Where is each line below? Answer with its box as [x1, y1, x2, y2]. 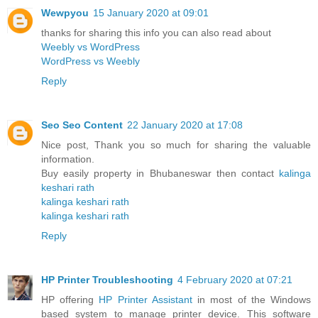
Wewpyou [41, 7, 89, 19]
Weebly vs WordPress [41, 41, 140, 53]
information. [41, 153, 94, 165]
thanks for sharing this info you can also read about [41, 27, 271, 39]
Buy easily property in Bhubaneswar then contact [41, 168, 279, 180]
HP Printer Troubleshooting [41, 274, 173, 286]
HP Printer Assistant [99, 294, 192, 306]
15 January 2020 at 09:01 [93, 7, 209, 19]
